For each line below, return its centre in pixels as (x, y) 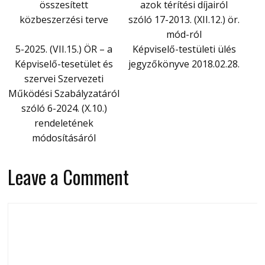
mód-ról (184, 34)
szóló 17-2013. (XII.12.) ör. (184, 19)
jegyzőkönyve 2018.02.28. (184, 64)
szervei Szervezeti (64, 78)
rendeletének (64, 123)
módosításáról (64, 138)
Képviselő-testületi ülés (184, 49)
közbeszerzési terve (64, 19)
